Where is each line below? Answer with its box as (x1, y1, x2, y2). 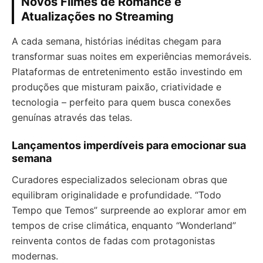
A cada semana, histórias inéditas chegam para (12, 35, 221, 48)
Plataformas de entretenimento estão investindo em (12, 66, 242, 78)
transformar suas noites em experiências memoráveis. (12, 50, 251, 63)
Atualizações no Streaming (21, 9, 174, 24)
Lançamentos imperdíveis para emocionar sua (12, 139, 246, 152)
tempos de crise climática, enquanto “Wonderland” (12, 220, 236, 232)
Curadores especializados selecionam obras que (12, 174, 227, 186)
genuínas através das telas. (12, 112, 132, 124)
